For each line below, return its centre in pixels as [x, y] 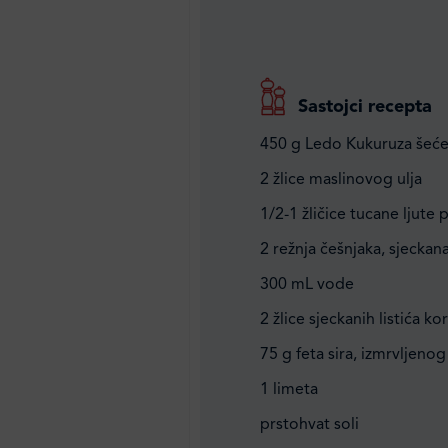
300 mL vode [307, 285]
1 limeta [289, 390]
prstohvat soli [309, 425]
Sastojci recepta [365, 107]
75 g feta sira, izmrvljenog [353, 355]
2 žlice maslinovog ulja [341, 180]
